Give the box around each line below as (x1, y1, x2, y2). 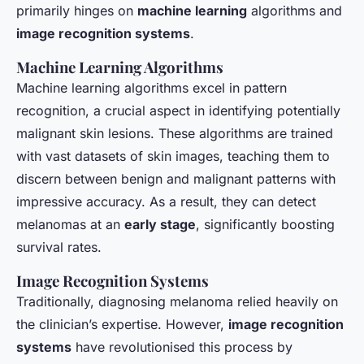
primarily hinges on (16, 2, 137, 19)
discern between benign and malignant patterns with (16, 171, 336, 188)
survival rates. (16, 239, 102, 256)
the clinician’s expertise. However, (16, 316, 228, 333)
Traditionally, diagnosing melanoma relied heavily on (16, 293, 338, 310)
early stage (124, 216, 196, 233)
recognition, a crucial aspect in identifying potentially (16, 102, 340, 119)
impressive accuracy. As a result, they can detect (16, 193, 316, 210)
